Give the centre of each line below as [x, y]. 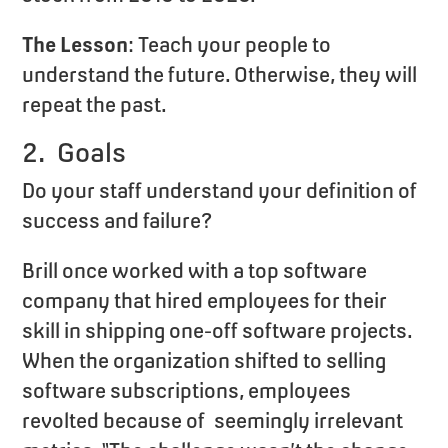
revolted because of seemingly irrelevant [213, 420]
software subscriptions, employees [187, 390]
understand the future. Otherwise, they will [220, 74]
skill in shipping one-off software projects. [217, 330]
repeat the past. [95, 104]
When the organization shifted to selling [204, 360]
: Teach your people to [230, 44]
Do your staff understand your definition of [220, 190]
